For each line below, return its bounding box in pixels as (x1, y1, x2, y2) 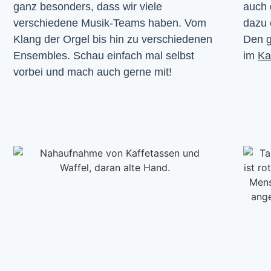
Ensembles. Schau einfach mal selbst (13, 49, 194, 62)
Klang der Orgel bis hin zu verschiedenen (13, 33, 212, 45)
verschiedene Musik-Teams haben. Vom (13, 16, 206, 29)
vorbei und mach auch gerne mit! (13, 65, 172, 78)
